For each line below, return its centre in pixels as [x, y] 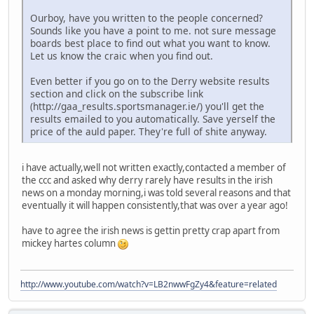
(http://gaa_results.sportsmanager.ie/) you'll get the [147, 106]
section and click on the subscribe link [117, 93]
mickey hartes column [70, 243]
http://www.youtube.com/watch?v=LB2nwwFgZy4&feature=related [149, 284]
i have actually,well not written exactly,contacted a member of [154, 167]
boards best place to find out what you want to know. [150, 43]
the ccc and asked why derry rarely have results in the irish [147, 180]
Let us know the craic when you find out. [122, 55]
